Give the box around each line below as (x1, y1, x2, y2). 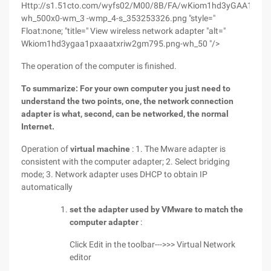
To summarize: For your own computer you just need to (21, 83, 230, 93)
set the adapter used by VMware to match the (70, 204, 243, 214)
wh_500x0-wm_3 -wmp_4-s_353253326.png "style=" (21, 13, 215, 23)
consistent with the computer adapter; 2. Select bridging (21, 157, 230, 166)
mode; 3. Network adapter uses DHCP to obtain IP (21, 169, 207, 179)
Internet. (21, 122, 54, 131)
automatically (21, 182, 73, 192)
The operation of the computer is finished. (21, 61, 177, 71)
